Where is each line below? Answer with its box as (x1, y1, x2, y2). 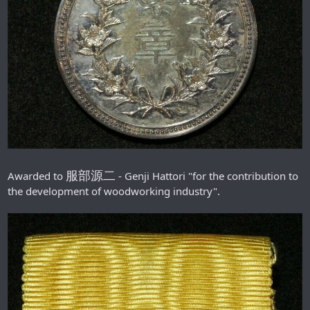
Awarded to (8, 168, 66, 183)
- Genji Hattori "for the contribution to (116, 168, 298, 183)
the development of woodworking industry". (8, 183, 220, 198)
